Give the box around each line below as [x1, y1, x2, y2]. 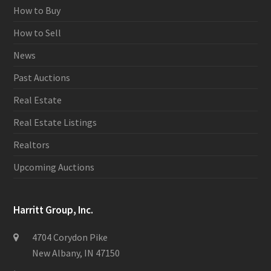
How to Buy [13, 4, 61, 16]
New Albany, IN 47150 [32, 246, 120, 259]
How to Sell [13, 26, 62, 39]
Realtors [13, 138, 50, 151]
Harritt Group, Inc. [13, 203, 94, 217]
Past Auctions [13, 71, 71, 83]
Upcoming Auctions [13, 160, 95, 173]
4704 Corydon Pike [32, 230, 108, 243]
